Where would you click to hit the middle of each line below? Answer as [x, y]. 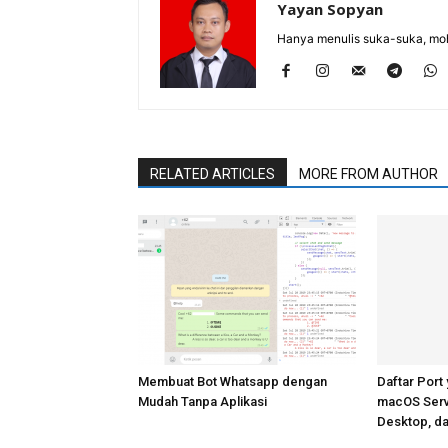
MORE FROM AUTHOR [368, 174]
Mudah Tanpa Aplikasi [202, 401]
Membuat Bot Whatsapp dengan [232, 381]
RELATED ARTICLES [212, 174]
